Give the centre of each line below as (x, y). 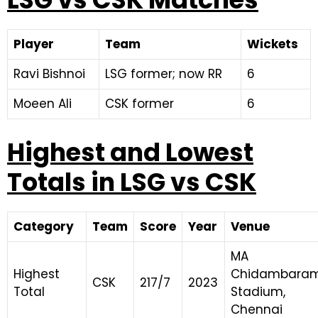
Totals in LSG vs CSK (132, 182)
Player (34, 44)
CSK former (139, 104)
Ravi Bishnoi (49, 74)
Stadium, (258, 291)
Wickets (273, 44)
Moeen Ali (43, 104)
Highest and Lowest (130, 152)
